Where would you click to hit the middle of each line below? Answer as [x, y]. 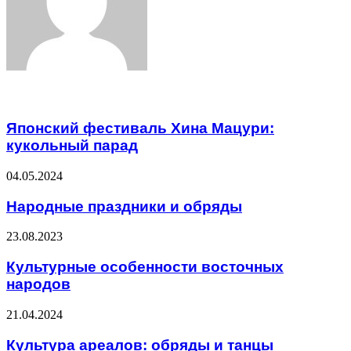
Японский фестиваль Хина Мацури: [140, 128]
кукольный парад [72, 146]
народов [38, 284]
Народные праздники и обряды [124, 206]
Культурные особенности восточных [145, 267]
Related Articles [63, 96]
